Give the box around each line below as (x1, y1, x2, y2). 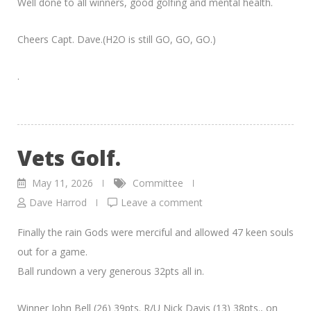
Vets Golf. (17, 143, 121, 172)
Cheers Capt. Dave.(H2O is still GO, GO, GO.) (17, 32, 216, 46)
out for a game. (17, 244, 87, 258)
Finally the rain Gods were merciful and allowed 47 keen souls (17, 225, 294, 239)
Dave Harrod (29, 195, 87, 209)
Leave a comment (121, 195, 203, 209)
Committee (133, 176, 183, 190)
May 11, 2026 (32, 176, 93, 190)
